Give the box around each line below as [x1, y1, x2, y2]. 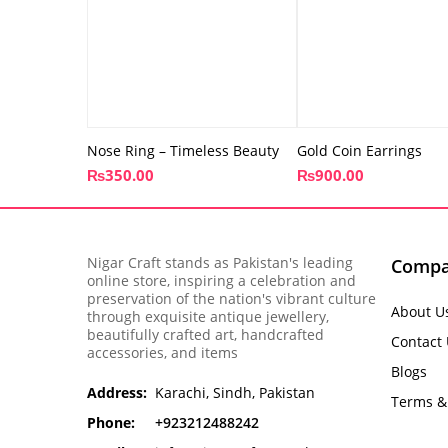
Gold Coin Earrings [297, 140, 422, 160]
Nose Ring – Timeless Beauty [87, 140, 279, 160]
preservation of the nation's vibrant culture [87, 288, 376, 308]
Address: [87, 382, 147, 402]
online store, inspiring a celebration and [87, 270, 356, 290]
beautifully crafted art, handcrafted [87, 324, 324, 344]
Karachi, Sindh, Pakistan [155, 382, 315, 402]
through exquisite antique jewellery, [87, 306, 329, 326]
